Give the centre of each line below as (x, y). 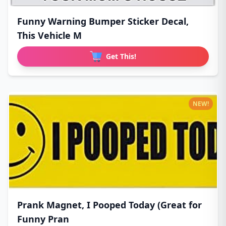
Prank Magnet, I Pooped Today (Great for (109, 205)
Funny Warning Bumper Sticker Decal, (103, 21)
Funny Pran (43, 219)
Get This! (121, 56)
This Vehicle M (49, 35)
